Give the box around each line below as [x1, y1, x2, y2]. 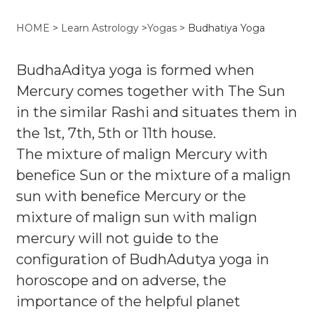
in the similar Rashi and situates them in [16, 104, 297, 121]
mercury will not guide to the [16, 230, 219, 247]
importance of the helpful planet [16, 293, 240, 310]
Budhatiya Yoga [188, 22, 265, 34]
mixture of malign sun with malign [16, 209, 257, 226]
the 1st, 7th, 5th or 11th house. [16, 125, 216, 142]
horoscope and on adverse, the [16, 272, 226, 289]
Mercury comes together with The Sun [16, 83, 285, 100]
